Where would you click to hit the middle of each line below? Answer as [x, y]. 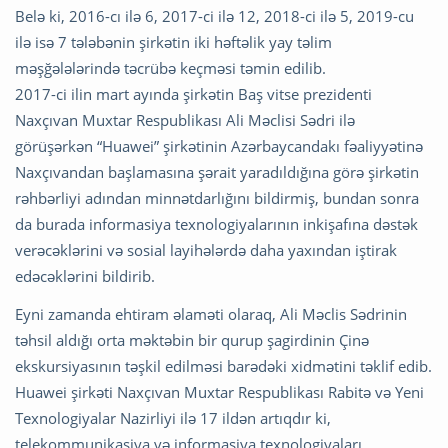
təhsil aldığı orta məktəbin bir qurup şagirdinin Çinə [192, 340]
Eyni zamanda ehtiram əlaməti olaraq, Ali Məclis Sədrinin [211, 314]
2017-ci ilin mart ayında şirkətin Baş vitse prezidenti [193, 94]
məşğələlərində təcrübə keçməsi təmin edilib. [172, 68]
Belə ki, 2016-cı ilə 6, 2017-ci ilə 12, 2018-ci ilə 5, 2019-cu [214, 16]
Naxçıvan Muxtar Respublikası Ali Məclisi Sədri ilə [185, 120]
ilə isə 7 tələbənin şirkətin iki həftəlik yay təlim [173, 42]
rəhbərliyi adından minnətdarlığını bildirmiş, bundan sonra [217, 198]
